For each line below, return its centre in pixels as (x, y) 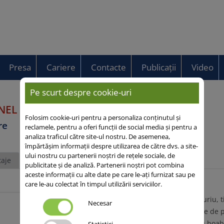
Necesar (100, 203)
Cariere (61, 67)
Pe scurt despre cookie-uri (80, 92)
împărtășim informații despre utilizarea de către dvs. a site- (111, 146)
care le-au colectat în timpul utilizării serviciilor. (93, 184)
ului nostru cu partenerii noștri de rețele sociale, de (100, 156)
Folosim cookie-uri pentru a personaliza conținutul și (102, 118)
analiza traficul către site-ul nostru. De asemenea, (97, 137)
